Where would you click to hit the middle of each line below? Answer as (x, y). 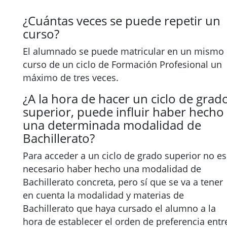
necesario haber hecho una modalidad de (112, 169)
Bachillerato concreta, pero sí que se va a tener (123, 182)
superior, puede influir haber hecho (123, 112)
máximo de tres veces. (71, 78)
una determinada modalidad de (112, 125)
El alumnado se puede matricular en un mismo (123, 51)
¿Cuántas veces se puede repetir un (122, 21)
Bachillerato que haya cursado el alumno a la (119, 208)
